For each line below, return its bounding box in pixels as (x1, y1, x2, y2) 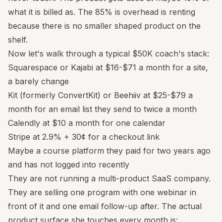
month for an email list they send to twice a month (8, 104, 197, 114)
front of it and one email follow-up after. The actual (8, 201, 202, 211)
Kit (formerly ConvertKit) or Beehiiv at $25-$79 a (8, 90, 193, 100)
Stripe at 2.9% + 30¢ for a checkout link (8, 132, 160, 142)
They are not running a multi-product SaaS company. (8, 173, 211, 183)
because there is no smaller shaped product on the (8, 21, 201, 31)
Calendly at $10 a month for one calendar (8, 118, 166, 128)
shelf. (8, 35, 28, 45)
